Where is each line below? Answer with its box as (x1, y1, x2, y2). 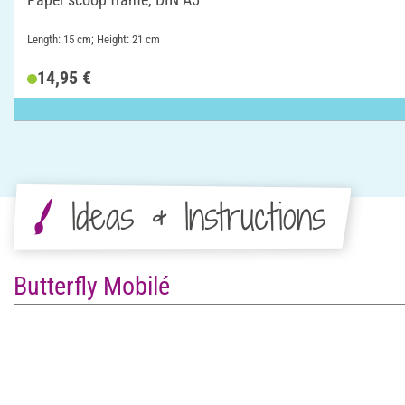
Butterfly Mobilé (14, 270, 170, 301)
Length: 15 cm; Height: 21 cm (27, 32, 160, 46)
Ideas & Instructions (71, 191, 325, 241)
